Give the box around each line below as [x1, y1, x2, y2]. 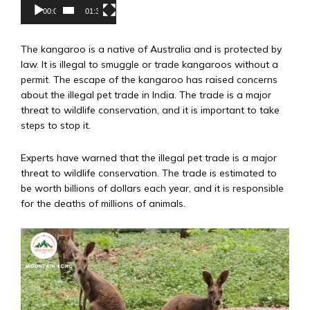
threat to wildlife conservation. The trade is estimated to [21, 166, 277, 179]
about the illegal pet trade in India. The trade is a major [21, 88, 271, 101]
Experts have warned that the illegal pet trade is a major [21, 151, 277, 164]
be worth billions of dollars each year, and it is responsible [21, 181, 284, 194]
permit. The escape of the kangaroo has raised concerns [21, 73, 277, 86]
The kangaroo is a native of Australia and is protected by [21, 42, 282, 55]
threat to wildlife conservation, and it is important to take [21, 103, 280, 116]
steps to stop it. [21, 118, 91, 131]
